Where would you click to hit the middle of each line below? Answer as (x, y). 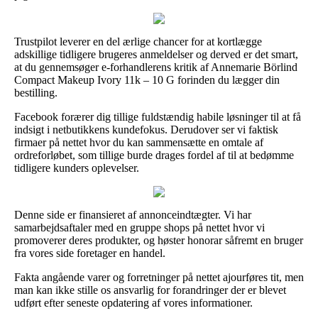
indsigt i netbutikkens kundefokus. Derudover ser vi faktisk (146, 129)
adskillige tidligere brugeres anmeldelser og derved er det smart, (156, 54)
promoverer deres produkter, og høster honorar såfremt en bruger (159, 240)
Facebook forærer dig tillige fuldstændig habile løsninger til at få (158, 116)
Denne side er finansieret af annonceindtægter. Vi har (133, 214)
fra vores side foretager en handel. (90, 253)
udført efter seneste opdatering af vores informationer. (133, 302)
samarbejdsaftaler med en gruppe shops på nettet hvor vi (139, 227)
